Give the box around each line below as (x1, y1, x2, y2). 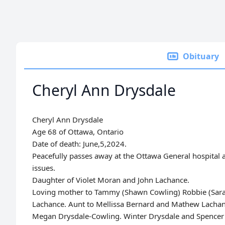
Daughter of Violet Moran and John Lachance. (32, 175, 189, 185)
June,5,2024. (83, 139, 127, 149)
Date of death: (32, 139, 83, 149)
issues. (32, 163, 55, 173)
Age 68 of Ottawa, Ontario (32, 127, 124, 137)
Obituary (183, 51, 219, 62)
